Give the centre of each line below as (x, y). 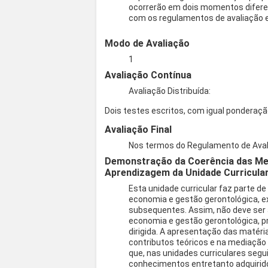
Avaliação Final (138, 130)
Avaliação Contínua (148, 75)
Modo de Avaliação (147, 44)
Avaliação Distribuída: (170, 91)
